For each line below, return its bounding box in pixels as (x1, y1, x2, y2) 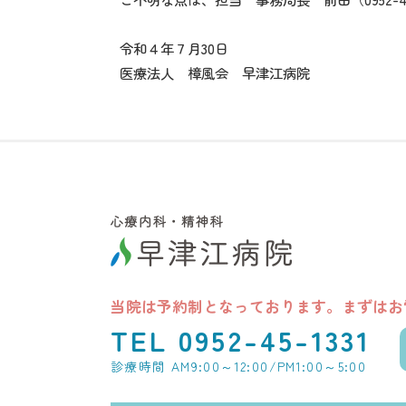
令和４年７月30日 (120, 38, 228, 58)
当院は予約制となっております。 (111, 295, 342, 317)
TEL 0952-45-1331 (111, 319, 372, 360)
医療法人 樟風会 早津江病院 (120, 63, 310, 82)
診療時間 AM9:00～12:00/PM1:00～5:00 (111, 357, 367, 375)
